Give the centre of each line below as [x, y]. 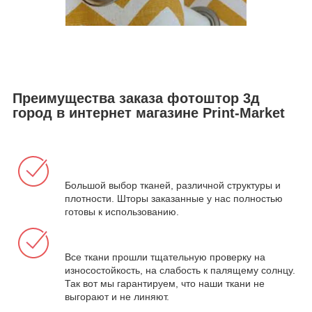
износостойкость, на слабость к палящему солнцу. [180, 270]
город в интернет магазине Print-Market [149, 113]
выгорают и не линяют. [117, 296]
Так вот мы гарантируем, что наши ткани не [165, 283]
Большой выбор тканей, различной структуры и [173, 185]
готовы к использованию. [122, 211]
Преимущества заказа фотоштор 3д [136, 99]
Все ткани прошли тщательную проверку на [165, 257]
